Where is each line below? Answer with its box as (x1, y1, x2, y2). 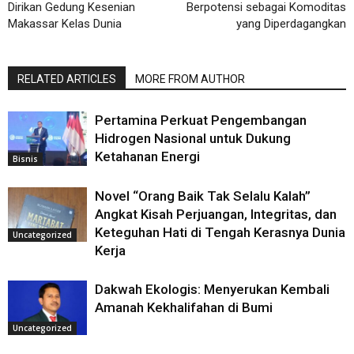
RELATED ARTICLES (17, 73, 116, 86)
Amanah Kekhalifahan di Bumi (95, 299, 273, 316)
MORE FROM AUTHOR (135, 73, 245, 86)
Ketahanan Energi (95, 149, 200, 165)
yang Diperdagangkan (236, 17, 346, 32)
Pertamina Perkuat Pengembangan (95, 112, 307, 129)
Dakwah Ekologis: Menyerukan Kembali (95, 281, 330, 298)
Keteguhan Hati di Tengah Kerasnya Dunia (95, 224, 345, 241)
